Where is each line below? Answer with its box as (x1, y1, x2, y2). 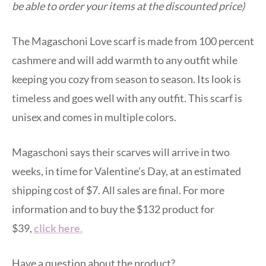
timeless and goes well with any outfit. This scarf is (12, 91, 242, 104)
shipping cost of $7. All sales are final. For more (12, 183, 224, 197)
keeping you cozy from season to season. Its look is (12, 72, 241, 85)
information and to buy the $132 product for (12, 202, 214, 216)
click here (34, 221, 80, 235)
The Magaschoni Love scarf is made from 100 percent (12, 34, 254, 47)
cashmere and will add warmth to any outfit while (12, 53, 237, 66)
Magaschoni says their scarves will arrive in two (12, 145, 230, 159)
